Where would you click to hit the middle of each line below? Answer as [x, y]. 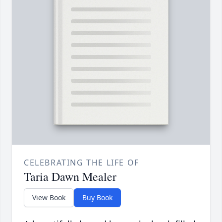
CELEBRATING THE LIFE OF [82, 163]
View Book [49, 198]
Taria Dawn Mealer [70, 177]
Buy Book [97, 198]
